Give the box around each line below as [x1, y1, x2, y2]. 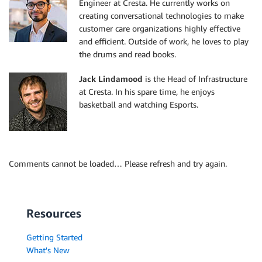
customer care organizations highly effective [79, 23, 240, 34]
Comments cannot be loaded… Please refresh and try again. [9, 158, 227, 169]
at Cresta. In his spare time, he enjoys [79, 87, 215, 97]
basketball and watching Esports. [79, 99, 198, 110]
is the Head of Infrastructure [143, 74, 247, 84]
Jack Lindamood [79, 74, 143, 84]
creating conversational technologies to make [79, 11, 244, 21]
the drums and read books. [79, 49, 176, 60]
